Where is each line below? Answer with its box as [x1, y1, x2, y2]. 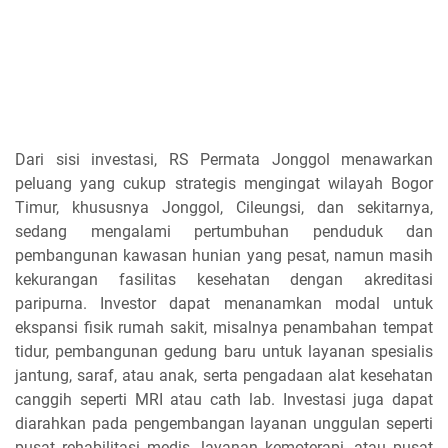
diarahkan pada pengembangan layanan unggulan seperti [15, 413, 433, 433]
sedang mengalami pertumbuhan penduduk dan [15, 221, 433, 241]
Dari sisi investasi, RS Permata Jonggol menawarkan [15, 149, 433, 169]
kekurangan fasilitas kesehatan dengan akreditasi [15, 269, 433, 289]
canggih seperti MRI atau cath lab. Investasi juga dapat [15, 389, 433, 409]
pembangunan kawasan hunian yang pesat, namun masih [15, 245, 433, 265]
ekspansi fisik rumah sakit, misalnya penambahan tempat [15, 317, 433, 337]
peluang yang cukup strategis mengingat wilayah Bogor [15, 173, 433, 193]
